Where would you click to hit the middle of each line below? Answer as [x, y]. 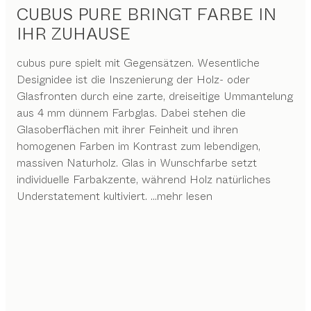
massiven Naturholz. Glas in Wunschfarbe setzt [137, 162]
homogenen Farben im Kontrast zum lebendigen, [138, 146]
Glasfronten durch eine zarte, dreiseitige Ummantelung [155, 96]
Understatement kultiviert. [82, 196]
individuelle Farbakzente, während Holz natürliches [144, 179]
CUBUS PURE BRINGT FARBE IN [146, 14]
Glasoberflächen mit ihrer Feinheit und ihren [127, 129]
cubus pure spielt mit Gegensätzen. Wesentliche [138, 62]
